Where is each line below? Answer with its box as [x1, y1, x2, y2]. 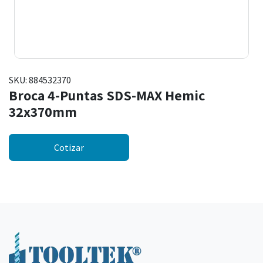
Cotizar [54, 141, 84, 154]
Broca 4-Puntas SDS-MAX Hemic [9, 86, 205, 105]
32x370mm [9, 102, 77, 122]
